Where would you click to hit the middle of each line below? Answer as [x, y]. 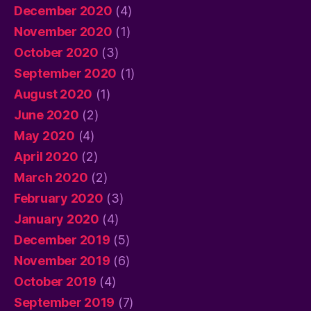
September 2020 [66, 73]
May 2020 [44, 135]
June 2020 [47, 115]
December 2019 [62, 239]
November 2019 [62, 260]
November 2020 [63, 31]
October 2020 [56, 52]
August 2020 [53, 94]
